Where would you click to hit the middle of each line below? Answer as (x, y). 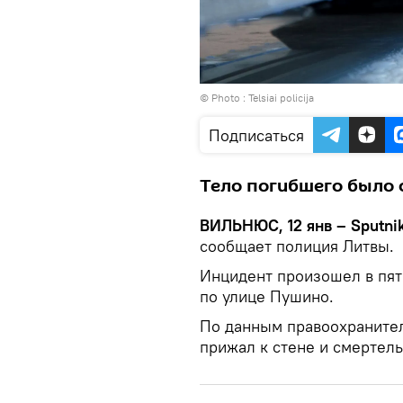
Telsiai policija (281, 97)
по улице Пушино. (267, 296)
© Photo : (224, 97)
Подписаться (256, 135)
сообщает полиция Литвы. (297, 246)
